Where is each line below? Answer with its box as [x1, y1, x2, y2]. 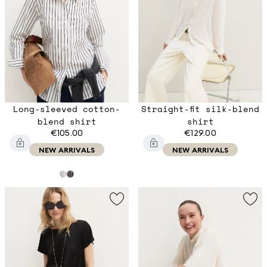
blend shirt [37, 115, 97, 128]
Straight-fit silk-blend [141, 103, 259, 116]
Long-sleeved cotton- [13, 103, 120, 116]
